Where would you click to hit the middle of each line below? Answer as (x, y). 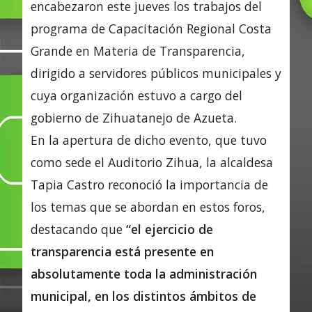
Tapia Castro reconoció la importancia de (149, 184)
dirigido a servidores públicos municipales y (156, 73)
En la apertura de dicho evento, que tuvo (149, 140)
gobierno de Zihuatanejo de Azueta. (134, 117)
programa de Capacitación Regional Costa (151, 28)
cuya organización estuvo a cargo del (136, 95)
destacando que (78, 229)
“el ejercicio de (170, 229)
